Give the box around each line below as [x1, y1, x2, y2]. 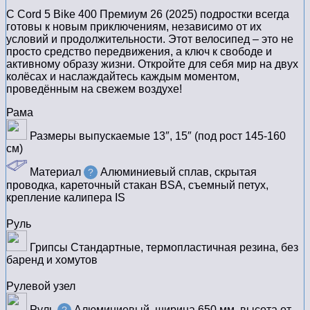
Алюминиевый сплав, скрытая [100, 166, 257, 179]
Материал [27, 166, 81, 179]
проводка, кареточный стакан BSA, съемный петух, [6, 179, 268, 192]
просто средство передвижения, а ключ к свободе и [6, 46, 272, 58]
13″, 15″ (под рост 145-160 [153, 130, 286, 143]
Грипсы [27, 241, 68, 254]
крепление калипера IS [6, 192, 125, 204]
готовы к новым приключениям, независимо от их [6, 21, 262, 33]
